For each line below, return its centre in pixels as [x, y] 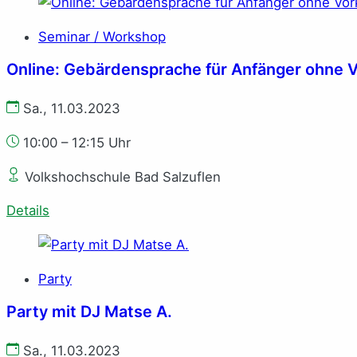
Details [28, 211]
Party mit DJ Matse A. [89, 311]
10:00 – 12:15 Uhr [77, 142]
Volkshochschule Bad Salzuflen [121, 177]
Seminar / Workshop [102, 37]
